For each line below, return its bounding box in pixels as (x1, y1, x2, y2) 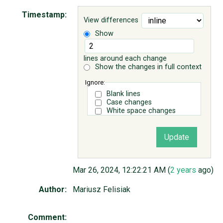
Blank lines (106, 89, 140, 98)
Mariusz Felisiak (73, 185, 130, 195)
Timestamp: (22, 9, 67, 19)
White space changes (106, 106, 176, 115)
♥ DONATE (5, 52, 36, 60)
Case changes (106, 98, 152, 107)
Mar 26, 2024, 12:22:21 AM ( (73, 165, 170, 175)
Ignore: (85, 78, 106, 86)
